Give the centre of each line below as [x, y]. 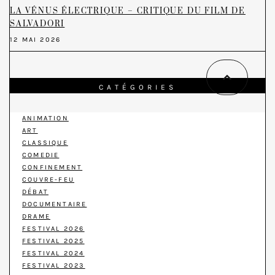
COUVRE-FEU [48, 180]
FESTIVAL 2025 [53, 241]
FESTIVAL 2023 [54, 266]
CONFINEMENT [52, 168]
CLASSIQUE [45, 143]
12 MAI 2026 [36, 39]
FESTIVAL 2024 [53, 254]
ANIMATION [45, 118]
